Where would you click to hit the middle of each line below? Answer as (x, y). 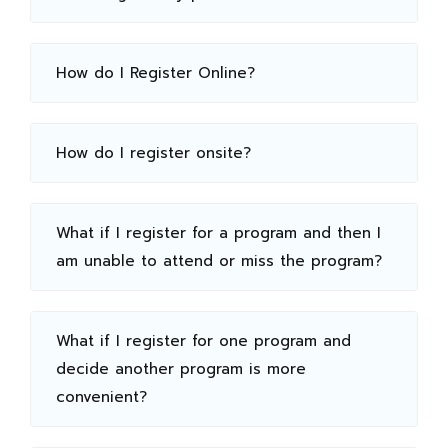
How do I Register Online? (155, 73)
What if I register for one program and (203, 341)
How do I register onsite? (153, 153)
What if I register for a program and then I (218, 233)
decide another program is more (181, 369)
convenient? (101, 397)
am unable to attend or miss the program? (219, 261)
